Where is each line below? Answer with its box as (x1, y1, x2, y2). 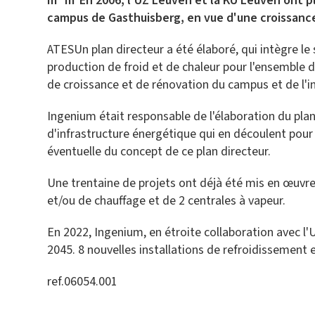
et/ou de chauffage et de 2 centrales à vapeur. (47, 192, 292, 210)
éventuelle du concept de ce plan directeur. (47, 143, 271, 160)
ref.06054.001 (47, 273, 118, 290)
